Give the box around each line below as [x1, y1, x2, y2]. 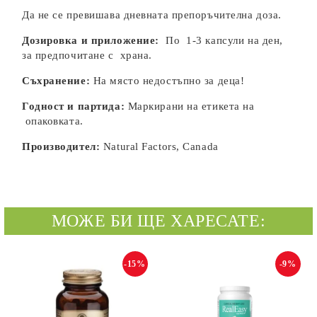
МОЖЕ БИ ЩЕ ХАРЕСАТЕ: [51, 212, 266, 230]
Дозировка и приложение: [22, 35, 163, 46]
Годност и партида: [22, 100, 128, 112]
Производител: [22, 141, 103, 152]
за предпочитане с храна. [22, 50, 152, 61]
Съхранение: [22, 75, 91, 86]
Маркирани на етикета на [127, 100, 255, 112]
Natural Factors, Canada [103, 141, 219, 152]
